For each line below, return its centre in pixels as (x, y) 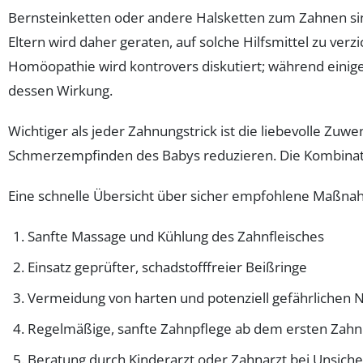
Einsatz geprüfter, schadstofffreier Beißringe (167, 267)
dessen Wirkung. (60, 90)
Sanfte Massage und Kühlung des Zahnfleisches (176, 236)
